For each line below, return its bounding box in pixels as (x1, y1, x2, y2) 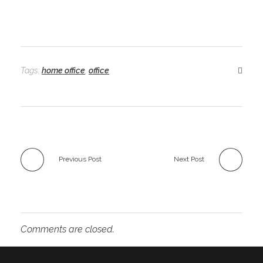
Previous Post (59, 154, 102, 163)
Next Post (174, 154, 204, 163)
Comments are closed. (21, 223, 114, 235)
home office (42, 65, 85, 75)
